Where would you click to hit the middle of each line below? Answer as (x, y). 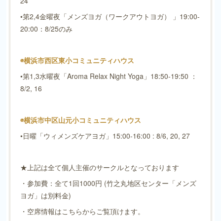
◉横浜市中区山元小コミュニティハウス (80, 120)
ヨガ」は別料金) (45, 195)
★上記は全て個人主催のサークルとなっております (99, 167)
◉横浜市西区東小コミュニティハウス (77, 60)
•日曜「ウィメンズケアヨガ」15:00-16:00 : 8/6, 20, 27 (105, 135)
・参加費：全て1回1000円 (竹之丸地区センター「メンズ (108, 183)
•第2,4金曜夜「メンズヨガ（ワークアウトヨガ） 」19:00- (110, 16)
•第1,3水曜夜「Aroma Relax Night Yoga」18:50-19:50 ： (109, 76)
